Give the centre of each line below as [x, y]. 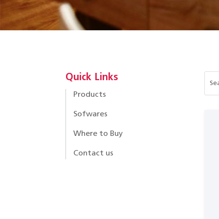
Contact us [94, 153]
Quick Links [92, 77]
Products [90, 95]
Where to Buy [98, 134]
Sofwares [91, 114]
